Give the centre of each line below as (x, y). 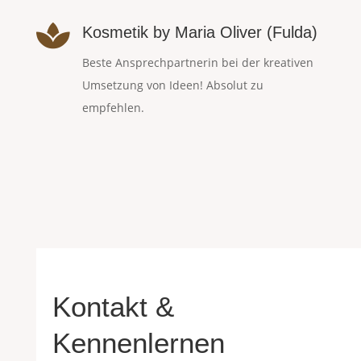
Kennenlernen (138, 343)
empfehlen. (113, 108)
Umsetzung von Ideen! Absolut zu (172, 85)
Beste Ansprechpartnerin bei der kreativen (197, 63)
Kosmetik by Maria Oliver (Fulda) (199, 33)
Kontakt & (113, 307)
